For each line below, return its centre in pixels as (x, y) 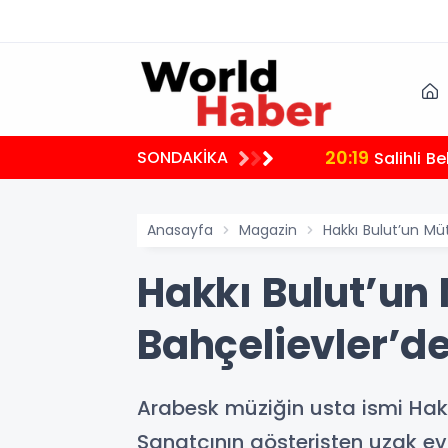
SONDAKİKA (182, 157)
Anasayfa (180, 230)
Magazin (268, 230)
